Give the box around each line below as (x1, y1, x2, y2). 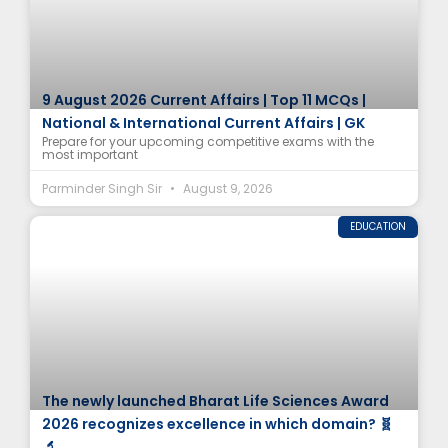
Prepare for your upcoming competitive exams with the (42, 133, 374, 151)
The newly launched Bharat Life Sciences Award (42, 391, 389, 412)
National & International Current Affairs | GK (42, 113, 365, 134)
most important (42, 146, 138, 164)
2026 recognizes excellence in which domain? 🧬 (42, 414, 393, 435)
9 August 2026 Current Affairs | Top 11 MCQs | (42, 90, 366, 111)
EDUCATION (350, 219, 406, 235)
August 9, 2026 (180, 180, 273, 198)
